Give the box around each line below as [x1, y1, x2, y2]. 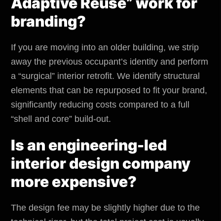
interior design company [11, 154, 190, 172]
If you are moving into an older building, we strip [11, 42, 199, 52]
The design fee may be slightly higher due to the [11, 202, 200, 213]
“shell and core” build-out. [11, 113, 111, 124]
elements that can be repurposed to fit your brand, [11, 85, 207, 95]
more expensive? [11, 172, 137, 190]
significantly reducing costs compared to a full [11, 99, 189, 110]
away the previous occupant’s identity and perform [11, 56, 208, 67]
